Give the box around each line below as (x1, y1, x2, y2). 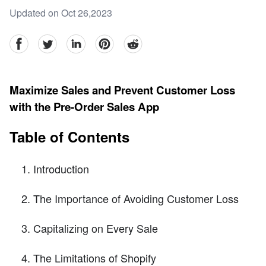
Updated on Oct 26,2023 (9, 6, 112, 20)
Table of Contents (9, 126, 129, 147)
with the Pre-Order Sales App (9, 99, 159, 115)
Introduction (33, 161, 89, 177)
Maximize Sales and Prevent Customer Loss (9, 82, 235, 99)
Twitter (37, 34, 65, 48)
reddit (123, 34, 147, 48)
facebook (9, 34, 47, 48)
